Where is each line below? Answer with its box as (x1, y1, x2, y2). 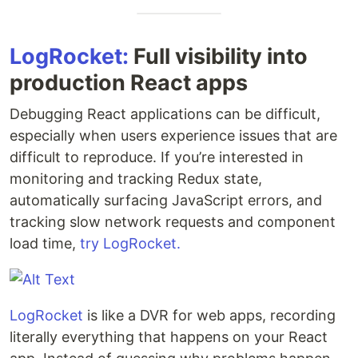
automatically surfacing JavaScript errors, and (10, 192, 322, 209)
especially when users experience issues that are (10, 127, 337, 145)
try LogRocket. (80, 235, 181, 253)
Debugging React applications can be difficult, (10, 105, 320, 123)
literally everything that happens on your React (10, 328, 328, 346)
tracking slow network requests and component (10, 213, 336, 231)
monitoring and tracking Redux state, (10, 170, 262, 188)
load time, (10, 235, 80, 253)
